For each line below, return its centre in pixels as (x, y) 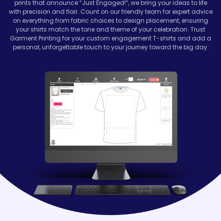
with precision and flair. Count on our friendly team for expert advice (110, 11)
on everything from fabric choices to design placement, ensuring (110, 20)
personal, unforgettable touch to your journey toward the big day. (110, 47)
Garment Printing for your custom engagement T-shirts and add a (110, 38)
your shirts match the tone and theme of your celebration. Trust (110, 29)
